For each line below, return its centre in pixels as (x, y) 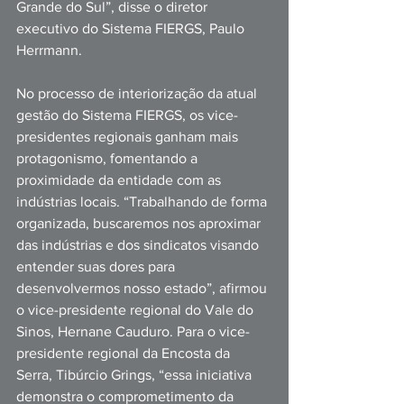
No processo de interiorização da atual (138, 93)
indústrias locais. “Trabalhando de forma (143, 202)
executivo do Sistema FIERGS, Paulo (132, 28)
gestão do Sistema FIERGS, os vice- (127, 115)
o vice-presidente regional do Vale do (137, 310)
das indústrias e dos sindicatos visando (139, 245)
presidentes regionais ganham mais (129, 137)
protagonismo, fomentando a (109, 158)
